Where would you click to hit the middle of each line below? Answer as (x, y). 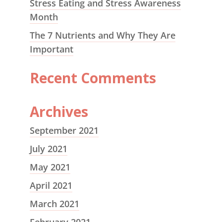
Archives (59, 111)
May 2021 (50, 167)
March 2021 (54, 204)
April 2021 (51, 185)
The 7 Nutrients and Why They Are (102, 35)
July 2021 (48, 149)
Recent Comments (93, 78)
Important (51, 49)
